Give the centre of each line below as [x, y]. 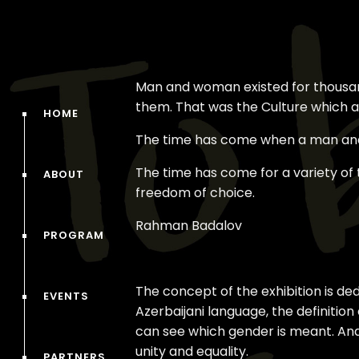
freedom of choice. [196, 193]
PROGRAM [74, 235]
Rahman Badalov [189, 226]
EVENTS [66, 296]
